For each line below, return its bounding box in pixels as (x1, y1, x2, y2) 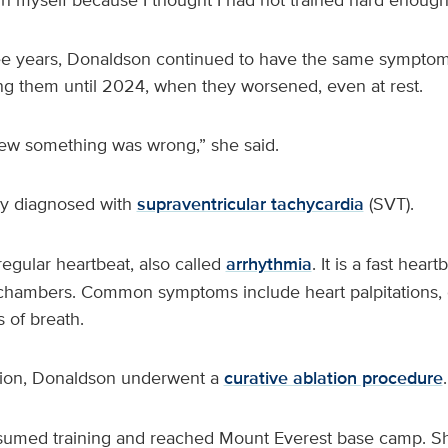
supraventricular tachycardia (136, 191, 364, 217)
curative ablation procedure (223, 365, 443, 391)
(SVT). (363, 191, 419, 216)
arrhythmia (225, 251, 312, 277)
